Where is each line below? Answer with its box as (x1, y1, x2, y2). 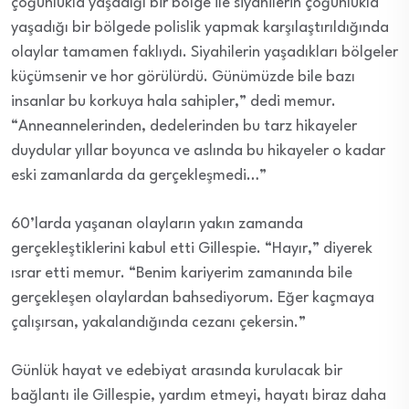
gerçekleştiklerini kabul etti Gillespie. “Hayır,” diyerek (11, 241, 372, 257)
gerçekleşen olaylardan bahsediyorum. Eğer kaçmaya (11, 290, 374, 307)
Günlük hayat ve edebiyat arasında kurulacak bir (11, 363, 342, 380)
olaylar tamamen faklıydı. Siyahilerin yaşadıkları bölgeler (11, 45, 398, 61)
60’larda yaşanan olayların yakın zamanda (11, 216, 303, 233)
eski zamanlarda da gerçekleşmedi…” (11, 168, 267, 184)
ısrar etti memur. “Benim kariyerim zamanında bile (11, 266, 352, 282)
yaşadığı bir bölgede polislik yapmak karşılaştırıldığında (11, 20, 389, 37)
